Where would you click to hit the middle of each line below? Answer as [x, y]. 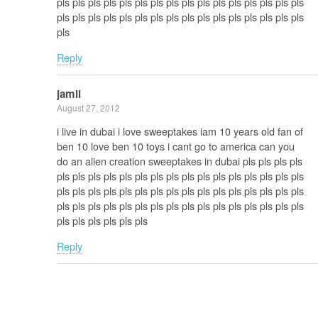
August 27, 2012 [88, 108]
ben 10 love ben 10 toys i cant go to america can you [176, 146]
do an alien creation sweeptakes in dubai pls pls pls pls [180, 161]
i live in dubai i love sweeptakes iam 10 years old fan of [180, 131]
